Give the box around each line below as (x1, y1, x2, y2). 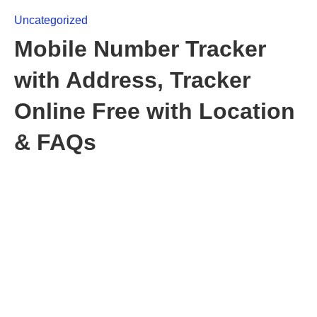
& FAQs (14, 129, 96, 155)
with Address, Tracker (14, 67, 250, 93)
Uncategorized (14, 14, 88, 26)
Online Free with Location (14, 98, 295, 124)
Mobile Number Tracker (14, 36, 266, 62)
